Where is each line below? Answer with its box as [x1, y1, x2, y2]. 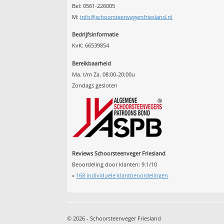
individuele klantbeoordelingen [85, 171, 168, 179]
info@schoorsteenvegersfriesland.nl [80, 12, 173, 20]
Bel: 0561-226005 [72, 1, 115, 9]
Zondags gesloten [72, 81, 118, 89]
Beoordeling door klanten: [72, 160, 142, 168]
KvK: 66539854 [72, 41, 109, 49]
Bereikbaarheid [72, 59, 111, 67]
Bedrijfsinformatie [72, 30, 119, 38]
